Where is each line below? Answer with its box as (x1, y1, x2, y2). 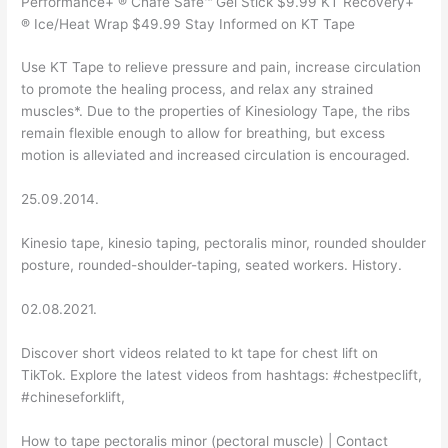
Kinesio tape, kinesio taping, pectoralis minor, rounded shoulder (21, 235, 427, 252)
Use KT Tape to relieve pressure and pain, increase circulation (21, 59, 422, 76)
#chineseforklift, (21, 388, 126, 405)
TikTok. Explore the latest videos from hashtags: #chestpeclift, (21, 366, 423, 383)
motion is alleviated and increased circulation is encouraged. (21, 147, 411, 164)
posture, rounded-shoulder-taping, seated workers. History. (21, 257, 403, 274)
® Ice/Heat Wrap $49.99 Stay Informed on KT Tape (21, 15, 356, 32)
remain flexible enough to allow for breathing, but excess (21, 125, 386, 142)
